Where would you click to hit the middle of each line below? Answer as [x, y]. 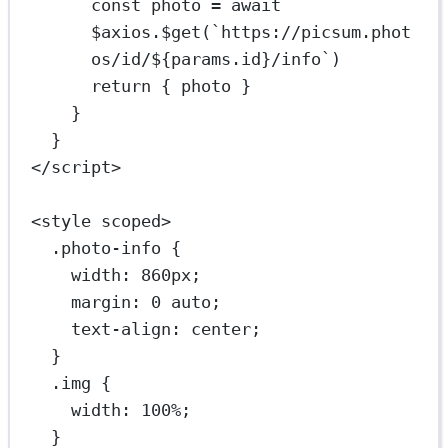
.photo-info [106, 248]
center [221, 329]
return [121, 86]
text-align [121, 329]
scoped [131, 221]
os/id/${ [131, 59]
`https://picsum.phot [311, 32]
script [81, 167]
